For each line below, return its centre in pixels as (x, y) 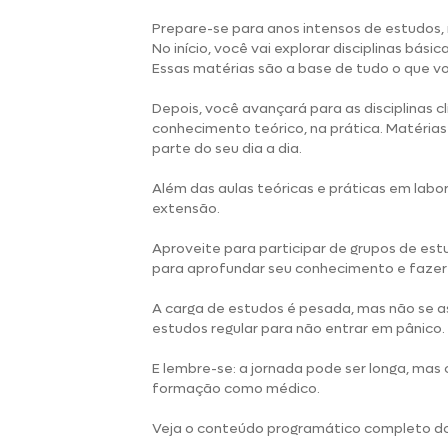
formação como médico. (237, 388)
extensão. (187, 208)
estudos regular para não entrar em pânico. (298, 328)
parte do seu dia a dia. (227, 148)
